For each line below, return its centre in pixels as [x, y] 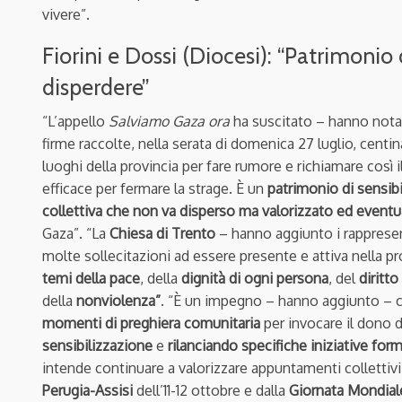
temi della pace [91, 278]
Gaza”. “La [76, 233]
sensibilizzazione [97, 345]
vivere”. [66, 14]
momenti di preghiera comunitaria [151, 323]
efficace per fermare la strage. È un [155, 188]
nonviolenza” [118, 300]
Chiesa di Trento [162, 233]
